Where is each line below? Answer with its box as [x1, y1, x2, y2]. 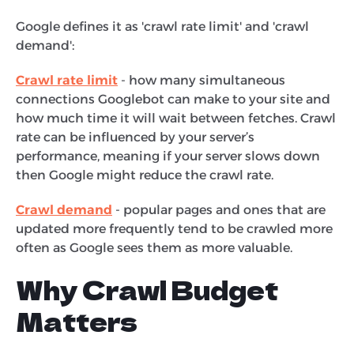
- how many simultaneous [121, 72, 285, 88]
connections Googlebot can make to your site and [16, 91, 330, 107]
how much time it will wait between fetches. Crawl [16, 110, 336, 126]
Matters [16, 302, 142, 339]
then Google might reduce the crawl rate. [16, 167, 273, 183]
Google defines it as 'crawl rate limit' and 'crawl [16, 18, 309, 34]
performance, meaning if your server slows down [16, 148, 320, 164]
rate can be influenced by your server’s [16, 129, 254, 145]
